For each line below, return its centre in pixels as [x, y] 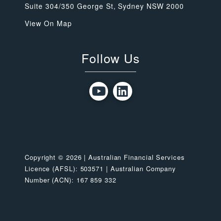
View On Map [48, 23]
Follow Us [111, 57]
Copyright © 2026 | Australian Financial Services [105, 157]
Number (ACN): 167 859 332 [71, 180]
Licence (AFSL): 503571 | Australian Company [101, 168]
